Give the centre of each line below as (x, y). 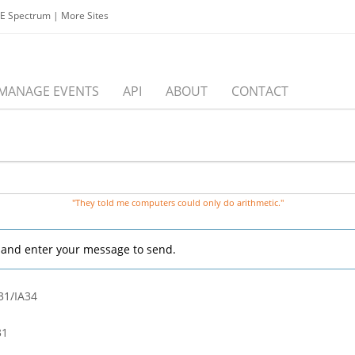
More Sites (85, 15)
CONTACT (260, 92)
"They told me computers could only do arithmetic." (177, 202)
